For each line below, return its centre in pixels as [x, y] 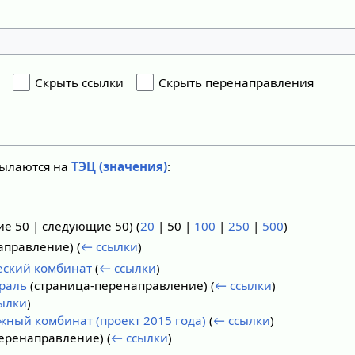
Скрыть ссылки [80, 83]
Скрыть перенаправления [237, 83]
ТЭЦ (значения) [120, 167]
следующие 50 [86, 225]
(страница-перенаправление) [119, 285]
